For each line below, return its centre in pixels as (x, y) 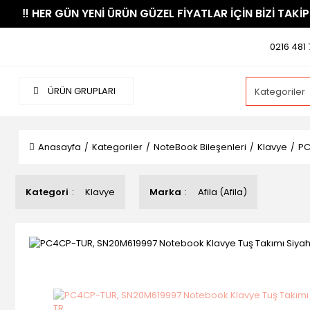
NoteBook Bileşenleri (200, 147)
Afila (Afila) (222, 192)
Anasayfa (60, 147)
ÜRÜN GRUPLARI (81, 91)
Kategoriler (117, 147)
